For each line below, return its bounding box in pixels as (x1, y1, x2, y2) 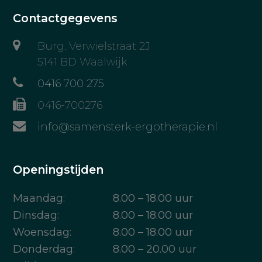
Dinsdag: (13, 208, 60, 222)
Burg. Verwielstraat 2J (37, 39, 150, 53)
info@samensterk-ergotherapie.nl (37, 120, 218, 133)
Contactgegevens (13, 11, 118, 25)
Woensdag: (13, 225, 72, 239)
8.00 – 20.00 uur (113, 242, 197, 256)
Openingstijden (13, 162, 104, 177)
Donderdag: (13, 242, 75, 256)
